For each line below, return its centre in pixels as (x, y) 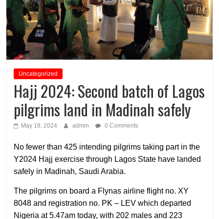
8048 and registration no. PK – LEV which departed (103, 203)
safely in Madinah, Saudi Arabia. (70, 171)
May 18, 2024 (39, 125)
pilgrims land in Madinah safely (102, 109)
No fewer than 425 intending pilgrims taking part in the (107, 147)
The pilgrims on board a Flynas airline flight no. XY (101, 191)
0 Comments (121, 125)
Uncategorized (38, 74)
